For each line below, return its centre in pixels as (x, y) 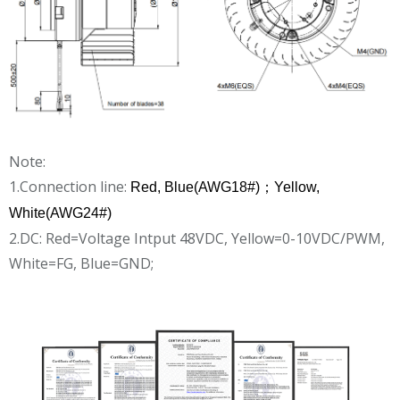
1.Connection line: (70, 186)
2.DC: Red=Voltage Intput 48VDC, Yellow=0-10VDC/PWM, (197, 238)
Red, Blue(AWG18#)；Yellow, (225, 187)
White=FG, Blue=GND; (81, 263)
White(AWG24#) (60, 212)
